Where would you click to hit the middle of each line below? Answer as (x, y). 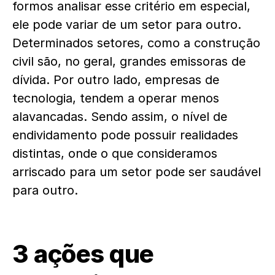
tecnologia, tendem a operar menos (116, 98)
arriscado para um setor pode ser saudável (137, 172)
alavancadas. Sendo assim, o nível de (120, 116)
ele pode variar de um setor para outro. (127, 24)
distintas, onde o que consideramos (115, 153)
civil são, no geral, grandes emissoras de (129, 61)
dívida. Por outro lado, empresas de (116, 79)
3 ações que (83, 254)
